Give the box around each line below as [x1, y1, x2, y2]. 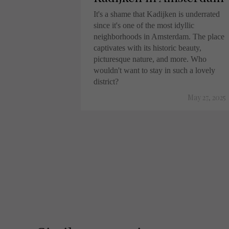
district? [94, 77, 119, 86]
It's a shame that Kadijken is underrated [94, 10, 220, 18]
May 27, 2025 [188, 93, 226, 102]
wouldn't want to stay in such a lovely [94, 66, 215, 75]
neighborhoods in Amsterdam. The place [94, 32, 224, 41]
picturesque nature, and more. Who [94, 55, 207, 63]
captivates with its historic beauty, [94, 43, 201, 52]
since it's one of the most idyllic [94, 21, 194, 30]
